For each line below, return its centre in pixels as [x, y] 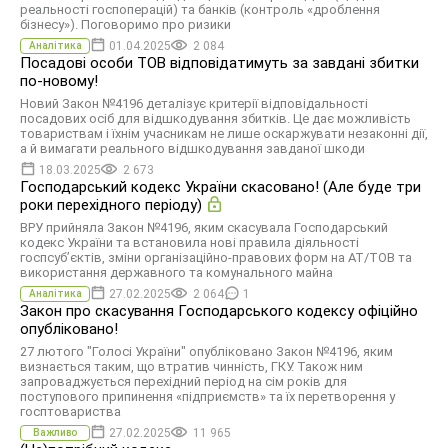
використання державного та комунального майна [176, 272]
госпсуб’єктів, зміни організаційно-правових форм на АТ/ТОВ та [216, 257]
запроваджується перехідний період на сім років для [183, 381]
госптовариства [70, 411]
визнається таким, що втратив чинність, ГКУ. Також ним [191, 366]
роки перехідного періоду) [111, 205]
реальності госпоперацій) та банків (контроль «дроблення [200, 9]
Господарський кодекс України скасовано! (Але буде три [220, 187]
